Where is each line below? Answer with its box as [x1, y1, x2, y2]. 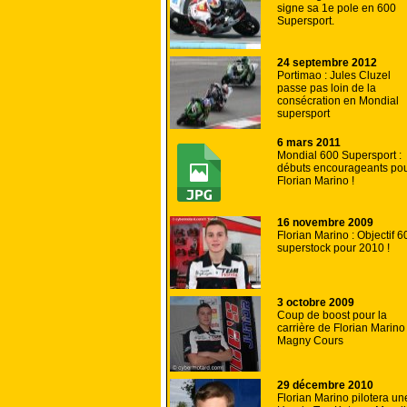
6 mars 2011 [277, 136, 341, 150]
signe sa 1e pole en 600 [277, 2, 396, 15]
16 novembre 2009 [277, 216, 373, 230]
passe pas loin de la [277, 82, 376, 95]
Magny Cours [277, 334, 343, 348]
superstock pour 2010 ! [277, 242, 390, 255]
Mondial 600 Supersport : [277, 149, 402, 163]
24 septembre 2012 [277, 56, 377, 70]
